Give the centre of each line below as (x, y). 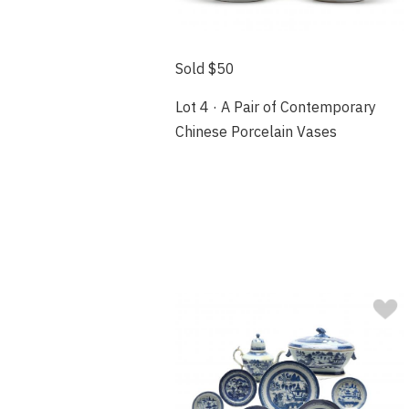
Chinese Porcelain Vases (256, 132)
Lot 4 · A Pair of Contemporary (276, 107)
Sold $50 (205, 69)
